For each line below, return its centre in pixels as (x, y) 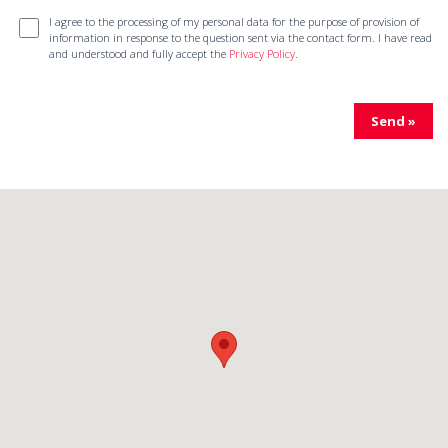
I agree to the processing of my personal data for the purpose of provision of (234, 22)
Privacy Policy (262, 54)
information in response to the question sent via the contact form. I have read (240, 38)
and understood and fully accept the (139, 54)
